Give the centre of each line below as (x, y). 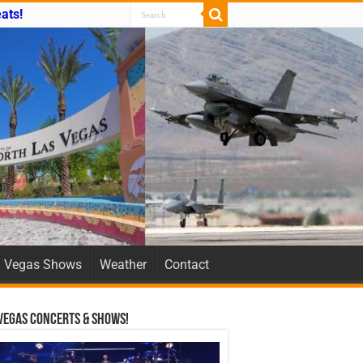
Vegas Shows (43, 264)
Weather (123, 264)
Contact (187, 264)
